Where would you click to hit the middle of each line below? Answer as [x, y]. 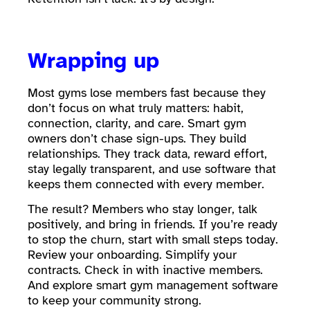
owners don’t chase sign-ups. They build [137, 138]
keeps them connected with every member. [146, 184]
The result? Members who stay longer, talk [143, 209]
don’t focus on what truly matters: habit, [136, 108]
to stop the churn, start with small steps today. [153, 240]
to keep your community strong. [115, 301]
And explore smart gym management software [153, 285]
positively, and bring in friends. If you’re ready [153, 225]
